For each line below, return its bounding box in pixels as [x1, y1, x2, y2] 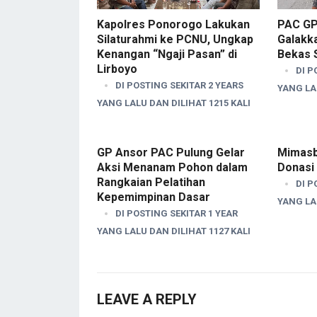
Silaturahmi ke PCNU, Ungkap [97, 32, 253, 46]
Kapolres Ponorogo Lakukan [97, 17, 250, 31]
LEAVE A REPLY [97, 290, 197, 308]
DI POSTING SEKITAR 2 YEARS [115, 79, 243, 91]
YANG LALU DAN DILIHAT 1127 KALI [97, 225, 250, 236]
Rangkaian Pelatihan [97, 175, 205, 189]
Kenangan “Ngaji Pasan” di [97, 47, 237, 61]
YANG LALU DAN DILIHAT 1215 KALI [97, 97, 250, 108]
